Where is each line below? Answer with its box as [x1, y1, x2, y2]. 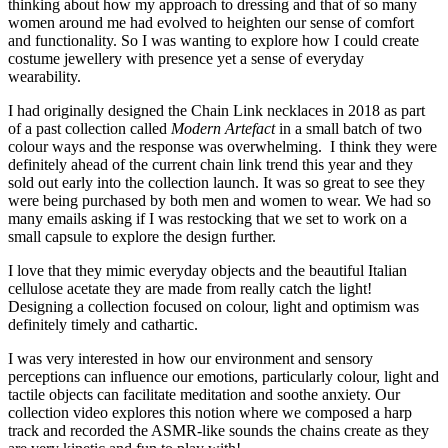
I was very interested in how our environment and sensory [8, 349, 373, 367]
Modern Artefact [171, 119, 275, 137]
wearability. [8, 67, 81, 85]
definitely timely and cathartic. [8, 315, 198, 333]
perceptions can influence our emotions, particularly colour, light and [8, 367, 439, 385]
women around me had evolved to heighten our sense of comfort [8, 13, 414, 31]
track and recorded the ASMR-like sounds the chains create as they [8, 421, 429, 439]
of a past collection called [8, 119, 171, 137]
